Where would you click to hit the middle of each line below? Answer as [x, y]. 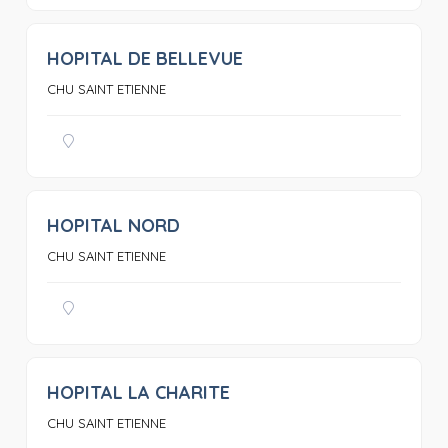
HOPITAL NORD [113, 225]
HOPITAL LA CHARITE [138, 392]
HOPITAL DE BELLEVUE [144, 58]
